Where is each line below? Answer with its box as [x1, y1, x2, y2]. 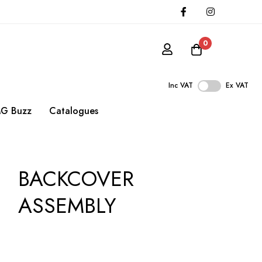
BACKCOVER [18, 163, 134, 195]
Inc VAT [168, 80, 193, 91]
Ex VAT [226, 80, 249, 91]
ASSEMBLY [18, 190, 116, 222]
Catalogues [49, 104, 98, 118]
